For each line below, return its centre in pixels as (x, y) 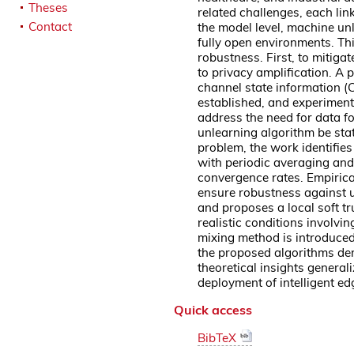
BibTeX (219, 337)
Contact (50, 26)
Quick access (213, 309)
